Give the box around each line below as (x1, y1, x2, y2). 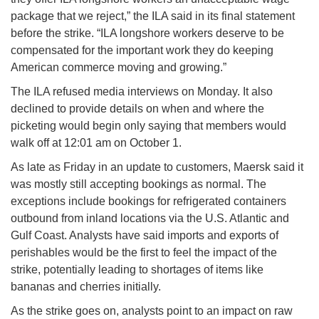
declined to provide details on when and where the (11, 103, 264, 115)
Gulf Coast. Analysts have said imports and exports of (11, 229, 278, 242)
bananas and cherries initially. (11, 281, 161, 293)
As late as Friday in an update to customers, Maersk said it (11, 161, 303, 174)
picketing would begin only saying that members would (11, 120, 286, 132)
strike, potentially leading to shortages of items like (11, 263, 263, 276)
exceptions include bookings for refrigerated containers (11, 195, 286, 208)
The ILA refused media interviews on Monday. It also (11, 85, 273, 98)
